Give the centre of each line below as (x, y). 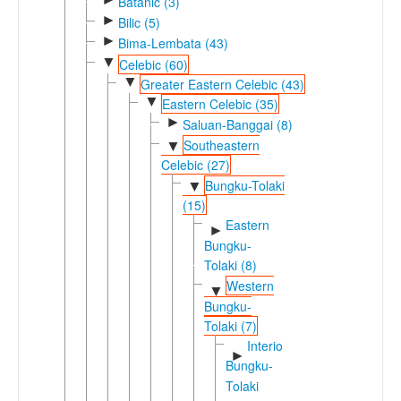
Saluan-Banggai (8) (237, 124)
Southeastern (221, 145)
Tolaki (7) (230, 325)
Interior (267, 346)
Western (250, 286)
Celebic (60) (153, 64)
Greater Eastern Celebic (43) (222, 84)
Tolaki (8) (230, 264)
